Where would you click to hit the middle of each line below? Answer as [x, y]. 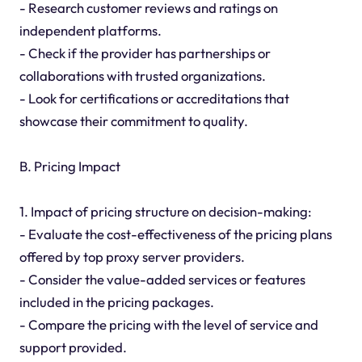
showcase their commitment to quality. [133, 120]
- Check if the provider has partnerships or [145, 53]
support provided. [73, 347]
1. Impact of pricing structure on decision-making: [165, 211]
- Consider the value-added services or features [162, 279]
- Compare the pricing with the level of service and [168, 324]
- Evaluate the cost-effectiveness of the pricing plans [175, 234]
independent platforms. [90, 30]
